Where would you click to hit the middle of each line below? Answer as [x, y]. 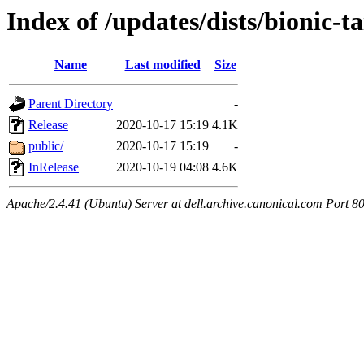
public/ [46, 146]
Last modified [162, 65]
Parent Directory [71, 104]
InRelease [54, 167]
